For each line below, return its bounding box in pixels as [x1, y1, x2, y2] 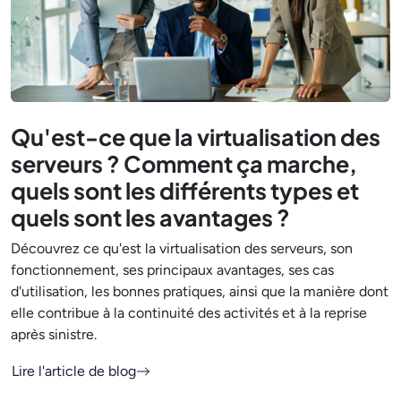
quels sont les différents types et [11, 175, 359, 205]
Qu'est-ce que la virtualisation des [11, 122, 380, 151]
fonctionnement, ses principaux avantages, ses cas [11, 260, 334, 278]
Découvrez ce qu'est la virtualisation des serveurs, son [11, 239, 353, 257]
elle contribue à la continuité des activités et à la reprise [11, 303, 367, 321]
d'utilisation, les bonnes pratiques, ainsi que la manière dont [11, 282, 388, 300]
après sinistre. [11, 325, 97, 343]
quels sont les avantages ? [11, 202, 290, 232]
